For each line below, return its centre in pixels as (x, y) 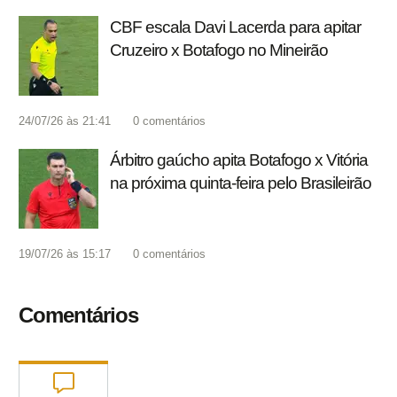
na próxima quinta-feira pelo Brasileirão (241, 183)
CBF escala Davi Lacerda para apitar (235, 27)
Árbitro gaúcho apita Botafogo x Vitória (239, 160)
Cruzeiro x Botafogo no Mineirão (219, 51)
